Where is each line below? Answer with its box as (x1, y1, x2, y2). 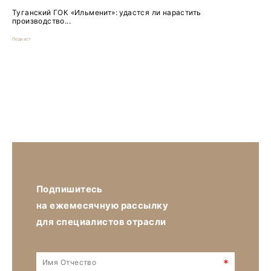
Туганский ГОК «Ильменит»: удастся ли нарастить (12, 7, 201, 17)
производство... (12, 16, 71, 25)
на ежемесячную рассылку (36, 199, 169, 211)
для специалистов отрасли (36, 215, 166, 227)
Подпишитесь (36, 183, 103, 195)
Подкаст (12, 36, 31, 42)
